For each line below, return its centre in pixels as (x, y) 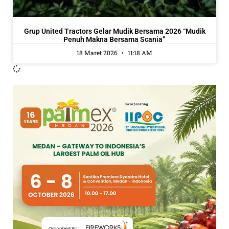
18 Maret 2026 (98, 53)
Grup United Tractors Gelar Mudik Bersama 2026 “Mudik (114, 31)
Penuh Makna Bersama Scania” (114, 39)
